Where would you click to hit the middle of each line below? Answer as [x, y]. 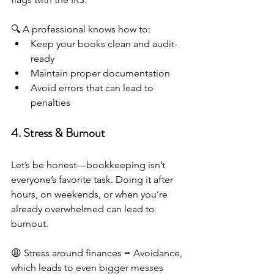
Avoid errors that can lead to [93, 87]
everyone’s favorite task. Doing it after [93, 179]
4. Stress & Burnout [58, 133]
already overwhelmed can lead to [84, 209]
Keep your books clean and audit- [104, 43]
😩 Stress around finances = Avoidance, [98, 253]
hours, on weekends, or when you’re [91, 194]
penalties [50, 102]
